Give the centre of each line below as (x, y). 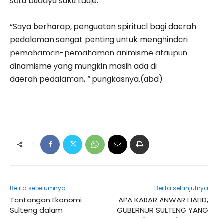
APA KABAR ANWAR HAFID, (163, 200)
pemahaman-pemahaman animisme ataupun (99, 53)
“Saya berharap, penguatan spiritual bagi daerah (103, 26)
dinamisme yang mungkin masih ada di (83, 66)
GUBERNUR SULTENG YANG (162, 210)
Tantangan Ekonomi (46, 200)
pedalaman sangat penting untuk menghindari (99, 39)
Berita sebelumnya (38, 188)
